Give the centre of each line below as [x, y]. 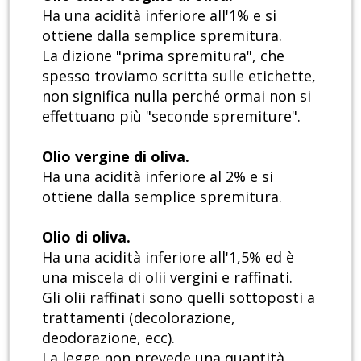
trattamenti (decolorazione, [139, 318]
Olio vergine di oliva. [116, 157]
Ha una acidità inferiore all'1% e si [159, 16]
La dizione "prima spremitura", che [163, 56]
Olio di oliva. [86, 237]
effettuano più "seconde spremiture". [171, 116]
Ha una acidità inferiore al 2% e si [158, 177]
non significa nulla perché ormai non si [176, 96]
